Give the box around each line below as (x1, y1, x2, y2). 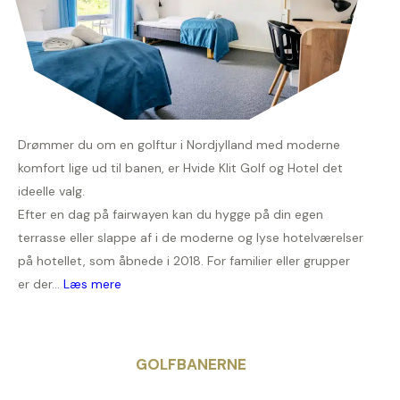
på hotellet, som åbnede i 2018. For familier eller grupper (18, 253, 350, 270)
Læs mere (63, 276, 121, 293)
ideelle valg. (18, 183, 85, 200)
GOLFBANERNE (136, 354, 246, 375)
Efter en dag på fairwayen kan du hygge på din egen (18, 206, 323, 223)
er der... (18, 276, 63, 293)
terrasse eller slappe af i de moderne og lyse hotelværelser (18, 229, 363, 246)
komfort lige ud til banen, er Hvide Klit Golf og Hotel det (18, 160, 343, 177)
